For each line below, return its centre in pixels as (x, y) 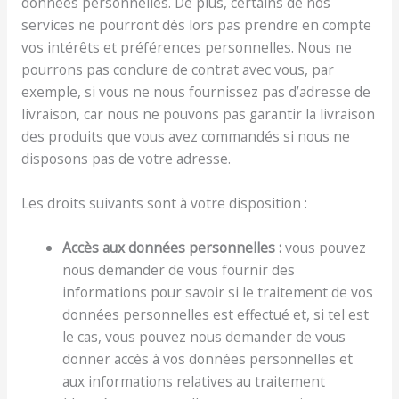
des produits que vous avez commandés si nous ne (185, 137)
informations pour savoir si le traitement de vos (218, 292)
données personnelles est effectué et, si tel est (216, 314)
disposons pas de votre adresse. (126, 159)
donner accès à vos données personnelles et (208, 358)
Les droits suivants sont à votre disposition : (164, 204)
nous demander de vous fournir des (179, 269)
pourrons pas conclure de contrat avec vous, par (177, 70)
